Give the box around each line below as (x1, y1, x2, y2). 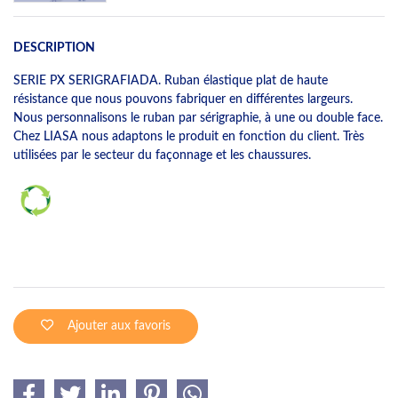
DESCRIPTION (13, 40, 95, 54)
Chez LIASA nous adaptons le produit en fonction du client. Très (13, 129, 364, 143)
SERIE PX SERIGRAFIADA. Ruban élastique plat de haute (13, 73, 328, 87)
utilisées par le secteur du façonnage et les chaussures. (13, 147, 314, 162)
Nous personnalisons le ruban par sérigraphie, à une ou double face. (13, 110, 383, 124)
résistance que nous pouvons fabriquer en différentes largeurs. (13, 92, 353, 106)
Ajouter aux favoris (68, 319, 171, 332)
